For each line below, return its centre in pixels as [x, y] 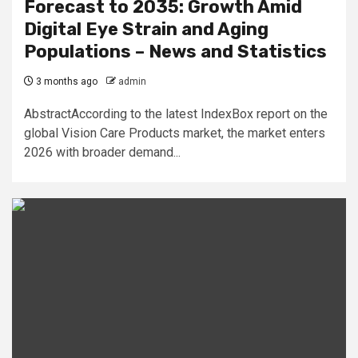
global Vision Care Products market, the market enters [175, 133]
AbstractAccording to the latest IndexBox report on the [176, 114]
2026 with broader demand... [102, 152]
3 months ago [66, 82]
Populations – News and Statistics [175, 52]
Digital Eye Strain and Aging [146, 29]
